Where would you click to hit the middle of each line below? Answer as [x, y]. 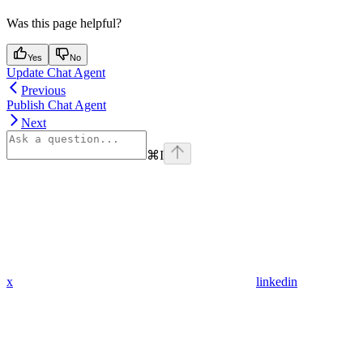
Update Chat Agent [56, 72]
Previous [43, 90]
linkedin [277, 281]
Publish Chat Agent [56, 105]
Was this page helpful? [64, 23]
